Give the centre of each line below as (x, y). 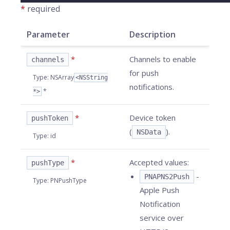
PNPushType (69, 180)
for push (144, 73)
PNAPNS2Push (167, 177)
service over (162, 218)
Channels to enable (163, 59)
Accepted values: (159, 162)
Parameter (48, 34)
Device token (152, 118)
